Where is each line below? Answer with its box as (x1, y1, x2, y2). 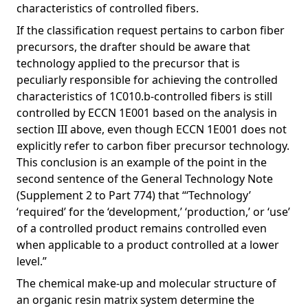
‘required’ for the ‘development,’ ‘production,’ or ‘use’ (16, 204, 290, 219)
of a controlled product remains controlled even (16, 221, 267, 236)
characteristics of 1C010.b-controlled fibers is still (16, 89, 272, 104)
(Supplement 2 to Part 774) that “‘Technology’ (16, 188, 251, 203)
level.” (16, 254, 47, 269)
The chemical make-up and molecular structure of (16, 276, 276, 291)
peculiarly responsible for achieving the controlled (16, 72, 278, 87)
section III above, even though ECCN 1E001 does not (16, 122, 287, 137)
